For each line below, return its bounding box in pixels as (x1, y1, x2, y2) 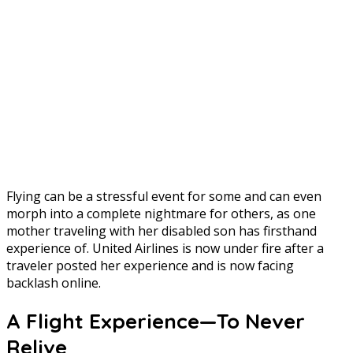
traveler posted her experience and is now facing (6, 256, 294, 274)
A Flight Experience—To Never (6, 308, 305, 335)
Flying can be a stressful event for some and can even (6, 187, 321, 205)
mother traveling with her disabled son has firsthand (6, 221, 317, 240)
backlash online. (6, 273, 101, 292)
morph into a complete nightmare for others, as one (6, 204, 316, 222)
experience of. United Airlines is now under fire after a (6, 239, 324, 257)
